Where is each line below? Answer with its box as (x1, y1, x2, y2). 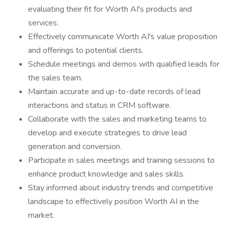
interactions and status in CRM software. (28, 100, 171, 111)
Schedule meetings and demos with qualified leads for (28, 59, 219, 70)
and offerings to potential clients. (28, 45, 144, 56)
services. (28, 17, 59, 28)
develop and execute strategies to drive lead (28, 127, 187, 138)
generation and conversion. (28, 141, 122, 152)
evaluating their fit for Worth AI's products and (28, 4, 192, 15)
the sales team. (28, 72, 82, 83)
